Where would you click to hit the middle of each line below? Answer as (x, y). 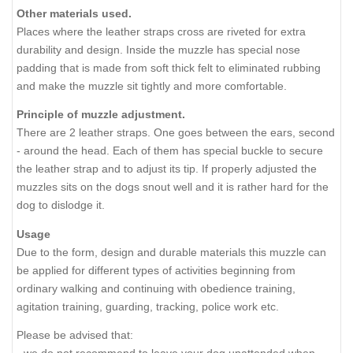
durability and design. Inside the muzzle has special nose (158, 49)
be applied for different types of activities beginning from (156, 270)
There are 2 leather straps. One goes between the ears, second (176, 133)
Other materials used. (74, 13)
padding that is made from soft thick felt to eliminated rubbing (169, 67)
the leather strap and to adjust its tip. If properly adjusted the (167, 169)
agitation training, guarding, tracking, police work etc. (148, 306)
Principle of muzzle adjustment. (101, 115)
